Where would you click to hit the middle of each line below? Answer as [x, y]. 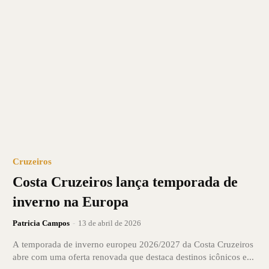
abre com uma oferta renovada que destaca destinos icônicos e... [133, 257]
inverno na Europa [70, 201]
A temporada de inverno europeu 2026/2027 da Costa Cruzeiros [133, 244]
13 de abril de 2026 [109, 223]
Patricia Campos [41, 223]
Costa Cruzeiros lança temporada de [125, 182]
